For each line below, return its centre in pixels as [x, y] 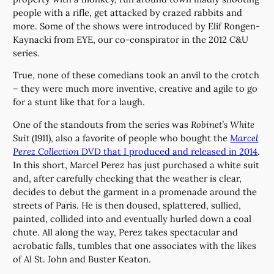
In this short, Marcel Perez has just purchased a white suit [136, 165]
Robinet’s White [223, 124]
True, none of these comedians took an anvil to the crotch [136, 75]
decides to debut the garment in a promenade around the [135, 191]
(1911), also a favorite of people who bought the [130, 138]
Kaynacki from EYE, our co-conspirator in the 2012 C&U [131, 39]
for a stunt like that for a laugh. [79, 102]
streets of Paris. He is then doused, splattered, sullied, [127, 205]
